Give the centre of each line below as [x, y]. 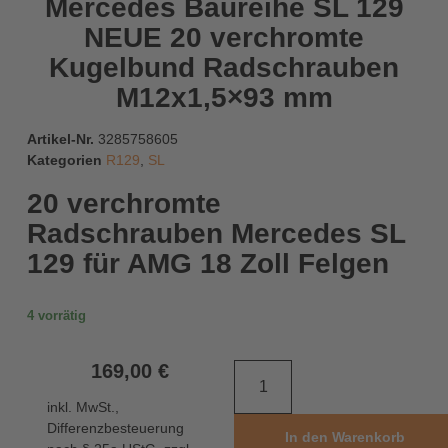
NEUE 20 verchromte [224, 37]
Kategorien [64, 159]
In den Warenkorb [345, 437]
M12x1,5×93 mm [224, 97]
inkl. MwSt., [82, 406]
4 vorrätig [56, 315]
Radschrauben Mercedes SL [215, 233]
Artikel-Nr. [62, 138]
